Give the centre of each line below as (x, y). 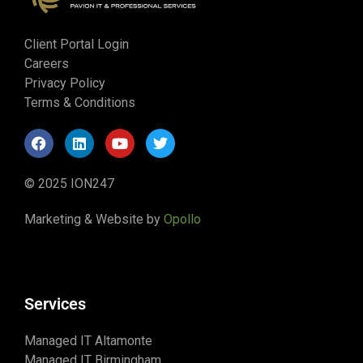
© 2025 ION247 (69, 184)
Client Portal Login (77, 45)
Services (55, 304)
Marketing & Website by (94, 220)
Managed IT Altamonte (88, 341)
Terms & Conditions (80, 103)
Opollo (182, 220)
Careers (47, 64)
